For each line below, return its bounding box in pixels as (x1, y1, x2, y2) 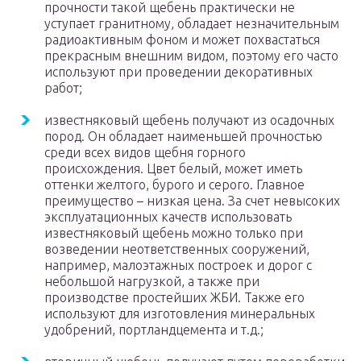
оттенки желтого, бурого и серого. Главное (44, 177, 305, 193)
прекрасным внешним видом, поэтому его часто (44, 48, 338, 64)
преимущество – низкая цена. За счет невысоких (44, 193, 340, 209)
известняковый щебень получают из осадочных (44, 113, 334, 128)
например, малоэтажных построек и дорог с (44, 258, 312, 273)
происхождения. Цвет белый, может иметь (44, 161, 302, 176)
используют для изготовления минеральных (44, 306, 315, 322)
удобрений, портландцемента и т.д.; (44, 322, 263, 338)
